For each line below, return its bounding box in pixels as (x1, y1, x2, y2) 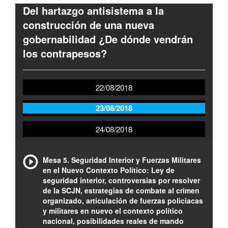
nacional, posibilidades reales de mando (43, 216, 184, 226)
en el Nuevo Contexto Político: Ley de (43, 165, 175, 175)
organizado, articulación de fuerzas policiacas (43, 195, 203, 206)
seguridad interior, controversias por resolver (43, 175, 200, 185)
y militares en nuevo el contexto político (43, 206, 183, 216)
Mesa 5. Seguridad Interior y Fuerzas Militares (43, 155, 201, 165)
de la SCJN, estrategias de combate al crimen (43, 185, 199, 195)
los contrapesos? (23, 46, 107, 61)
